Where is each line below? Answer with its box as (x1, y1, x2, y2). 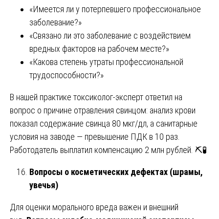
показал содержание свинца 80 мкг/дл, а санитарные (10, 118, 197, 129)
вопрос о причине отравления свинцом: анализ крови (10, 105, 196, 115)
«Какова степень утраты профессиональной (29, 56, 183, 67)
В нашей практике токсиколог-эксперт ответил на (10, 91, 182, 102)
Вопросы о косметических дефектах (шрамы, (29, 166, 203, 177)
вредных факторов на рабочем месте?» (29, 43, 169, 54)
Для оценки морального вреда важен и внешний (10, 201, 178, 212)
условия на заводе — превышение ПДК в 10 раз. (10, 131, 180, 142)
